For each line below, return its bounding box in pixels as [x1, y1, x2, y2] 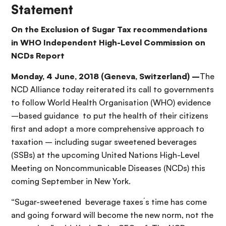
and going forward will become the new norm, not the [11, 209, 213, 220]
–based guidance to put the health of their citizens [11, 110, 208, 121]
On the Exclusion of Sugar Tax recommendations [11, 24, 207, 34]
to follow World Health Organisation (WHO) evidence [11, 97, 211, 107]
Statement [11, 2, 73, 17]
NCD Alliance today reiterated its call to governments [11, 84, 214, 94]
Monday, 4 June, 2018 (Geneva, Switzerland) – [11, 71, 200, 81]
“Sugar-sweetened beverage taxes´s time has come [11, 196, 207, 207]
